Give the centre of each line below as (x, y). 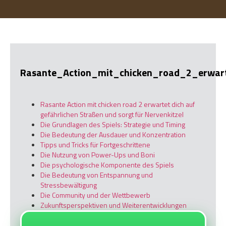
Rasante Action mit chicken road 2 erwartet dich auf (118, 104)
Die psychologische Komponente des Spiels (107, 164)
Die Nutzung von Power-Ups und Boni (98, 154)
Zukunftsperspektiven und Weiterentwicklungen (114, 205)
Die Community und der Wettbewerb (95, 195)
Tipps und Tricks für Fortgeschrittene (95, 144)
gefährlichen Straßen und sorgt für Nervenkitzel (112, 114)
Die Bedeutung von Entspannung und (97, 175)
